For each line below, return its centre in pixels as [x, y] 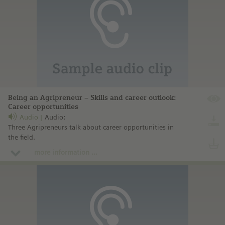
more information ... [66, 152]
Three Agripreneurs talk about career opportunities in [91, 127]
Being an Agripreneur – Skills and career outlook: [92, 98]
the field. [22, 137]
